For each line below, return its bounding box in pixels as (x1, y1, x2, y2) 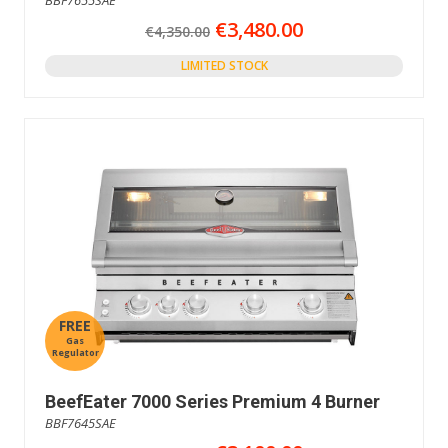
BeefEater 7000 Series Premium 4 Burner (45, 391, 380, 413)
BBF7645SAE (45, 414, 116, 433)
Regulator (51, 346, 99, 360)
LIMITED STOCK (180, 56, 268, 74)
